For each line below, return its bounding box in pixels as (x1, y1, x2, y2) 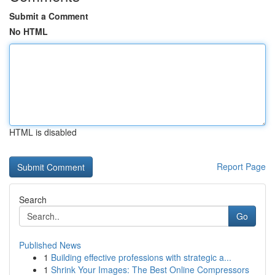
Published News (19, 239, 81, 251)
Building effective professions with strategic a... (51, 251, 231, 263)
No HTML (9, 25, 48, 37)
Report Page (217, 160, 266, 172)
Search (19, 193, 47, 206)
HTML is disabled (9, 126, 77, 138)
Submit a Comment (9, 10, 88, 22)
